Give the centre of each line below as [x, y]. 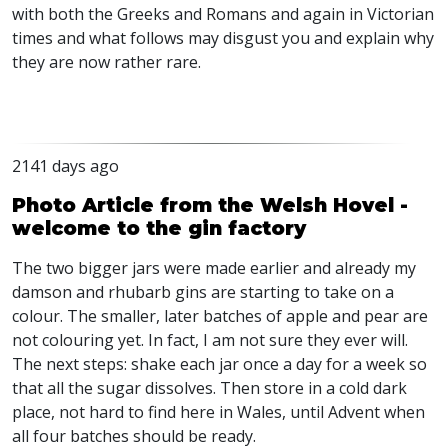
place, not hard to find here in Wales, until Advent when [218, 412]
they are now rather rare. [106, 62]
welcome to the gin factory [159, 228]
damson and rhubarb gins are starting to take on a [203, 292]
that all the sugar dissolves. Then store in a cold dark [209, 388]
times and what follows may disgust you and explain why [223, 38]
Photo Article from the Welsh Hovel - [210, 205]
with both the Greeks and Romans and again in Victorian [223, 14]
